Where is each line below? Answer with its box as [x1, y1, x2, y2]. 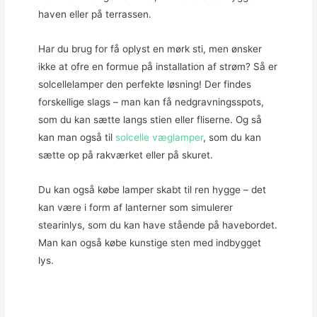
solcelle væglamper [115, 131, 203, 143]
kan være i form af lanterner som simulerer [38, 201, 233, 213]
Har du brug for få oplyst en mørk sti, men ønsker [38, 42, 262, 54]
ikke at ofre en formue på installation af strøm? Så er [38, 60, 277, 72]
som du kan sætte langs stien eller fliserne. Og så [38, 113, 262, 125]
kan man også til [38, 131, 115, 143]
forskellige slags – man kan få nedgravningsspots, [38, 96, 264, 108]
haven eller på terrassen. [38, 8, 151, 20]
